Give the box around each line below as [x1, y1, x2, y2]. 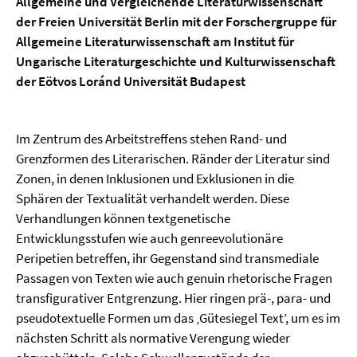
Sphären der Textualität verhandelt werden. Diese [16, 190, 289, 207]
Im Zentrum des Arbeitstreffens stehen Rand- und [16, 130, 287, 147]
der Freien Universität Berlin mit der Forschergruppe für [16, 13, 336, 30]
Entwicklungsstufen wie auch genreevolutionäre [16, 229, 283, 247]
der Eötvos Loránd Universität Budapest [16, 73, 245, 90]
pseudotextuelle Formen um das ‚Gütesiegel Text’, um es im [16, 309, 340, 327]
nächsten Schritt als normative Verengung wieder [16, 329, 290, 347]
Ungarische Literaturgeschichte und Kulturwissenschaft [16, 53, 335, 70]
